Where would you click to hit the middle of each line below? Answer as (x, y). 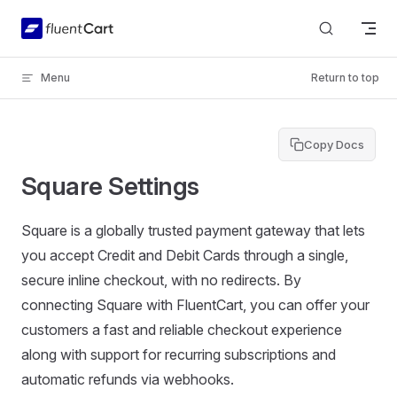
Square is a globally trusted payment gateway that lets (193, 230)
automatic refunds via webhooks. (128, 379)
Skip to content (62, 24)
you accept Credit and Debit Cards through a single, (185, 255)
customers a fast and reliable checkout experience (182, 330)
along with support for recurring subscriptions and (179, 354)
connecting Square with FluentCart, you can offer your (195, 305)
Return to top (345, 78)
